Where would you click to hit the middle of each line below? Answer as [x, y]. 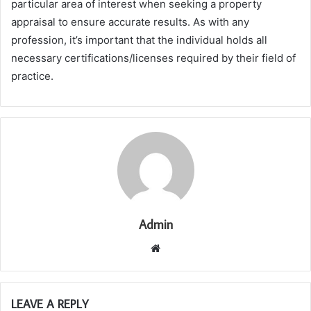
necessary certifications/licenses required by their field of [153, 58]
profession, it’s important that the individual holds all [139, 40]
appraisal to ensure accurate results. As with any [130, 22]
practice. [32, 76]
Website [179, 247]
